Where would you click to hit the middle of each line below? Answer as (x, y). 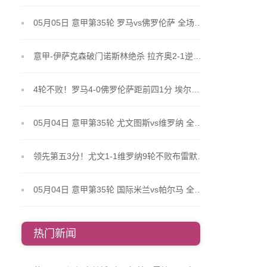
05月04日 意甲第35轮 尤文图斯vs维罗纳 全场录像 (198, 123)
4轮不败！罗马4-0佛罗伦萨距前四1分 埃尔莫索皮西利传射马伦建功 (195, 89)
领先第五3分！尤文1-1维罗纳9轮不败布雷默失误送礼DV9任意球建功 (201, 156)
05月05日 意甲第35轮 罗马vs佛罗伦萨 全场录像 (198, 23)
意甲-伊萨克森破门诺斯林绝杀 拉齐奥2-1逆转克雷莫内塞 (197, 56)
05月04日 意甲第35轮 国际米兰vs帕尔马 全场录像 (198, 190)
